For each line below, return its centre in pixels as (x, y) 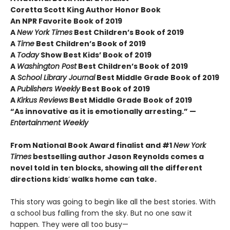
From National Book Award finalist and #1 (92, 145)
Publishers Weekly (49, 89)
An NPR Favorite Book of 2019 (66, 21)
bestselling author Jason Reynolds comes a (118, 156)
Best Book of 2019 (115, 89)
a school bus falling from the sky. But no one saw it (101, 213)
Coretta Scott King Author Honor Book (85, 9)
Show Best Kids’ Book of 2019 (95, 55)
